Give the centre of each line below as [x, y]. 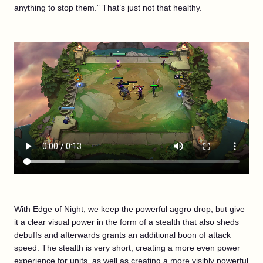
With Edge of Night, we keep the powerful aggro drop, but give [129, 209]
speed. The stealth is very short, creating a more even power [127, 248]
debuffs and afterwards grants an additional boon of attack [122, 235]
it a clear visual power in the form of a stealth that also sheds [127, 222]
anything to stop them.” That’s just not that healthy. [108, 8]
